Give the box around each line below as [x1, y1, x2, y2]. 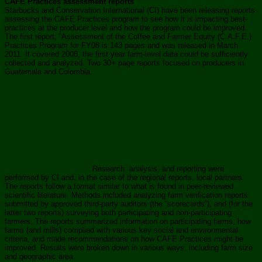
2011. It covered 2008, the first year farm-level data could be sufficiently [5, 49, 248, 58]
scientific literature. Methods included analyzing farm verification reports [5, 190, 248, 199]
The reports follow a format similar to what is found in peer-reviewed [5, 181, 233, 191]
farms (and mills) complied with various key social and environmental [5, 225, 238, 235]
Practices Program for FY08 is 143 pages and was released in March [5, 40, 238, 50]
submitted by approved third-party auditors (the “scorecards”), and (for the [5, 199, 253, 208]
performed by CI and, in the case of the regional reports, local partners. [5, 173, 244, 182]
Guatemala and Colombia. [5, 67, 92, 76]
